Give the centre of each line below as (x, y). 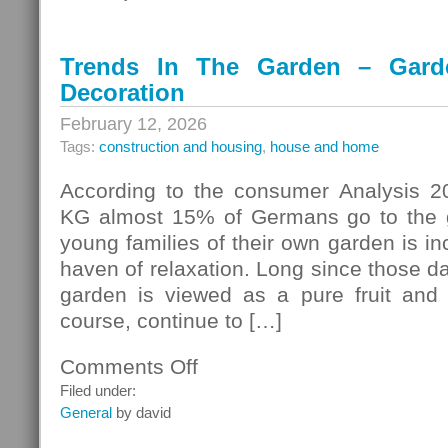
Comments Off (129, 366)
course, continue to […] (171, 320)
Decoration (122, 92)
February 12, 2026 (133, 124)
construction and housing (180, 146)
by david (141, 412)
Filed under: (98, 390)
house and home (324, 146)
